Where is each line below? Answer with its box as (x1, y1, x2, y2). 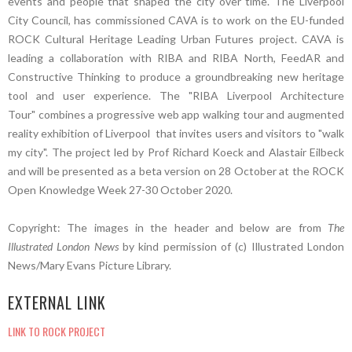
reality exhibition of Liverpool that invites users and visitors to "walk (8, 126, 344, 140)
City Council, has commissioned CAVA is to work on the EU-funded (8, 13, 344, 27)
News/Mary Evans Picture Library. (8, 258, 171, 272)
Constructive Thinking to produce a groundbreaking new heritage (8, 69, 344, 83)
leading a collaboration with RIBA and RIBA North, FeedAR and (8, 50, 344, 64)
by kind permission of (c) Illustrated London (118, 239, 345, 253)
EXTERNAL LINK (8, 290, 106, 314)
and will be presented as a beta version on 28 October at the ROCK (8, 163, 344, 178)
